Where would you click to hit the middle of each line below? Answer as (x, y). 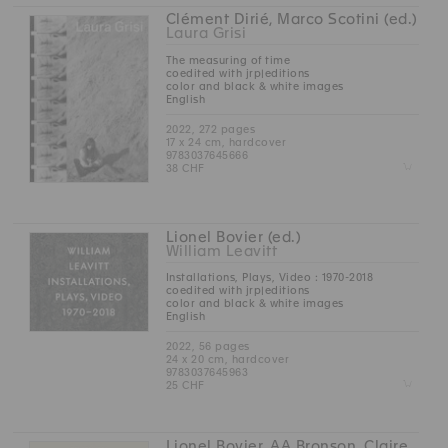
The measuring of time (228, 59)
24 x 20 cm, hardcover (227, 358)
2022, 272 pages (210, 128)
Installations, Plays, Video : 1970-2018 (269, 276)
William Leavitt (221, 250)
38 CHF (185, 167)
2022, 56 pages (207, 345)
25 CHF (185, 384)
